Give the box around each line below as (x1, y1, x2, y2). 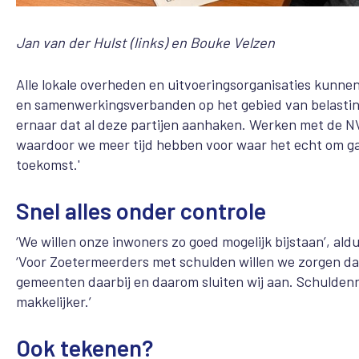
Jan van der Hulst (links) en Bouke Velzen (16, 34, 275, 52)
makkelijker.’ (16, 292, 91, 310)
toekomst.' (16, 155, 80, 174)
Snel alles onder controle (16, 196, 266, 225)
